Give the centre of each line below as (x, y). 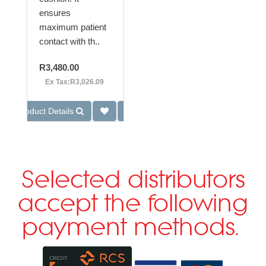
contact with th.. (69, 41)
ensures (55, 13)
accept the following (133, 205)
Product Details (46, 111)
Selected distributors (133, 181)
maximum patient (73, 27)
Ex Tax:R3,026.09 (75, 82)
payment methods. (133, 229)
